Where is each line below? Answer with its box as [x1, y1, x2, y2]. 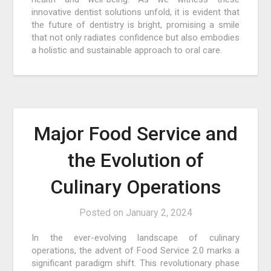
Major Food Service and [33, 122, 238, 146]
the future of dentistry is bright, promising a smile [31, 19, 240, 31]
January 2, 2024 [125, 207, 192, 219]
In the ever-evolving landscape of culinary [31, 232, 240, 244]
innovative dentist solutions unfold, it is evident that [31, 7, 240, 18]
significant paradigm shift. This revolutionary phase [31, 258, 240, 269]
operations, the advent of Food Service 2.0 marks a [31, 245, 240, 256]
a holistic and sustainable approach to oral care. [31, 45, 223, 56]
